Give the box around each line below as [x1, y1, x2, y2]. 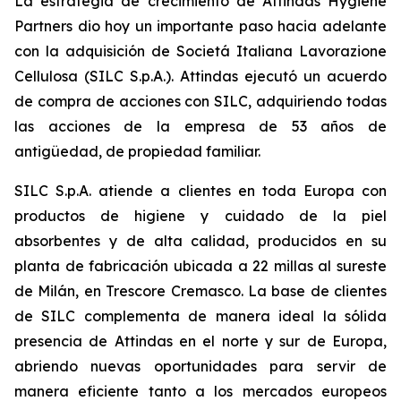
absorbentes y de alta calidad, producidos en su [14, 232, 387, 250]
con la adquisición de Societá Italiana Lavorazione [14, 42, 387, 60]
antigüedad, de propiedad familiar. [14, 142, 260, 160]
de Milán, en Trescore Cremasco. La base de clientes [14, 282, 387, 300]
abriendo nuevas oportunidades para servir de [14, 357, 387, 375]
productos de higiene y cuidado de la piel [14, 207, 387, 225]
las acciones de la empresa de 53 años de [14, 117, 387, 135]
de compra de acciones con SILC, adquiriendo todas [14, 92, 387, 110]
